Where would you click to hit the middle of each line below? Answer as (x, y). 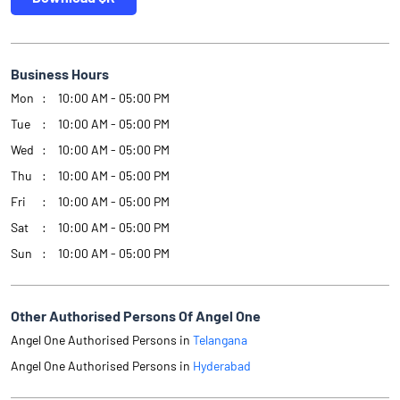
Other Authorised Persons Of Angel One (136, 316)
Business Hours (60, 74)
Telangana (220, 340)
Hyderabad (222, 366)
